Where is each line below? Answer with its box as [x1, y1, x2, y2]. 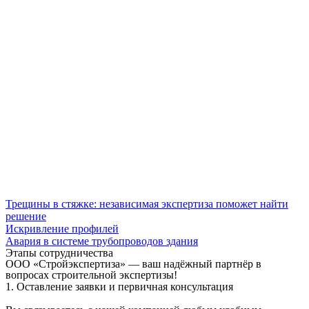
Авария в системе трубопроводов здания [6, 235, 198, 248]
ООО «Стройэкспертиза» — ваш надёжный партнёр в [6, 258, 261, 270]
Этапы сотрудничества [6, 247, 113, 259]
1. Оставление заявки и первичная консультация [6, 281, 233, 293]
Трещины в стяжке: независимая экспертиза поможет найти [6, 198, 288, 210]
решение [6, 210, 46, 223]
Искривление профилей [6, 223, 119, 235]
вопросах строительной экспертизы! [6, 269, 177, 281]
